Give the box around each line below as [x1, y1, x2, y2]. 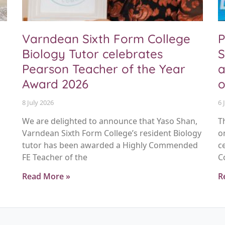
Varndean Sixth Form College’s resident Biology [22, 128, 201, 139]
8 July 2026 [22, 98, 54, 107]
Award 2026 [22, 76, 88, 92]
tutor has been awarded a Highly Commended [22, 140, 198, 151]
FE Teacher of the [22, 152, 87, 163]
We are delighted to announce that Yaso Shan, [22, 116, 197, 127]
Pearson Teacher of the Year [22, 61, 185, 77]
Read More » [22, 171, 70, 182]
